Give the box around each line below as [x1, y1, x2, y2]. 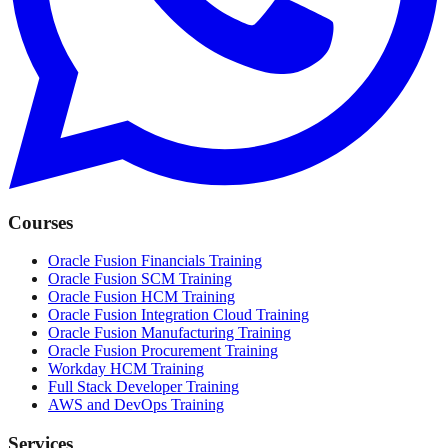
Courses [8, 211, 73, 233]
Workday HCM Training [48, 360, 204, 378]
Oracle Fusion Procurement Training [48, 342, 278, 360]
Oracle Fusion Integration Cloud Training [48, 306, 309, 324]
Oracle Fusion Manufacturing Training [48, 324, 291, 342]
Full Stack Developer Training [48, 378, 239, 396]
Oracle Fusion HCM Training [48, 288, 235, 306]
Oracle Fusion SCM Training [48, 270, 232, 288]
